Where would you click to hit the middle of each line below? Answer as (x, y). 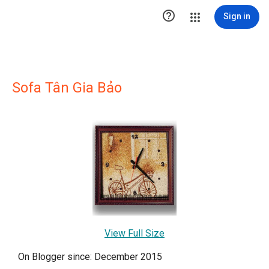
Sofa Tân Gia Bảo (67, 88)
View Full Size (134, 233)
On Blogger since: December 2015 (90, 256)
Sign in (237, 16)
